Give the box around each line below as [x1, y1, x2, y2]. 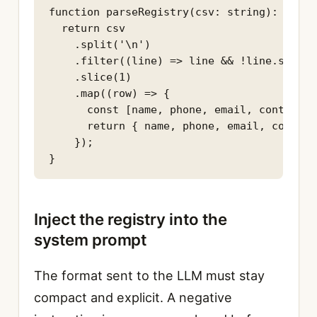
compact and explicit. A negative [33, 290, 232, 306]
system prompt [33, 230, 146, 250]
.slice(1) [49, 70, 132, 83]
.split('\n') [49, 38, 151, 51]
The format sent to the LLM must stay [33, 268, 265, 284]
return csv [49, 21, 125, 35]
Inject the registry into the [33, 209, 227, 229]
